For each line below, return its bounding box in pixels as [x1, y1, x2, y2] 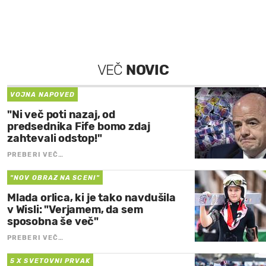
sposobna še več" [7, 215, 99, 229]
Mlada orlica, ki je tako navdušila [7, 191, 176, 205]
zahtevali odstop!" [7, 132, 102, 145]
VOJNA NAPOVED [10, 91, 75, 99]
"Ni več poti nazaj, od [7, 108, 116, 122]
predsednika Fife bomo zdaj [7, 120, 150, 134]
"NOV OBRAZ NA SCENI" [10, 174, 100, 182]
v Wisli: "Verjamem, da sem [7, 203, 143, 217]
